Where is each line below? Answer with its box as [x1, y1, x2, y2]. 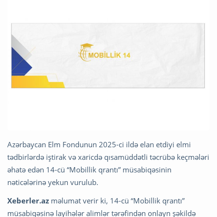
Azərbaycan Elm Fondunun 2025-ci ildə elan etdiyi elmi [7, 139, 191, 149]
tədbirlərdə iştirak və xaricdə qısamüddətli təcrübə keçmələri [7, 152, 209, 162]
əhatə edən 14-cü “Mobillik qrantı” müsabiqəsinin [7, 164, 171, 174]
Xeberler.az [7, 195, 49, 205]
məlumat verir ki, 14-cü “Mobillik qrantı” [49, 195, 185, 205]
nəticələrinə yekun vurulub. [7, 177, 98, 187]
